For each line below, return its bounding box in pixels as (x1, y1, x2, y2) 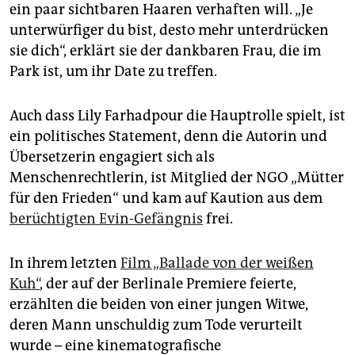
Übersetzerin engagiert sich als (10, 148, 215, 166)
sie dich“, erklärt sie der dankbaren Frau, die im (10, 42, 321, 60)
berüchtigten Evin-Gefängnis (10, 210, 203, 228)
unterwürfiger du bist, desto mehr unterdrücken (10, 21, 329, 40)
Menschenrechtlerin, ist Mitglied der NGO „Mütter (10, 169, 344, 187)
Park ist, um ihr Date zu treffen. (10, 63, 217, 81)
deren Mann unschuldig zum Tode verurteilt (10, 316, 303, 334)
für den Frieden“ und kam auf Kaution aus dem (10, 189, 323, 208)
